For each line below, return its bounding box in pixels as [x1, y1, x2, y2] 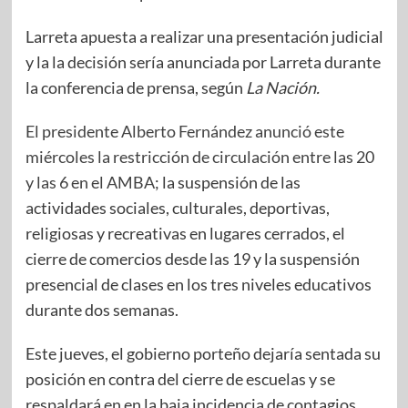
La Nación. [245, 76, 320, 97]
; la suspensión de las [154, 171, 301, 192]
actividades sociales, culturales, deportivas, [25, 197, 330, 218]
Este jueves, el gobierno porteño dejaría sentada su [25, 342, 381, 363]
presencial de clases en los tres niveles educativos [25, 273, 372, 294]
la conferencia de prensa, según [25, 76, 246, 97]
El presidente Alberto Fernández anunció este [25, 120, 344, 141]
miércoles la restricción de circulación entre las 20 [25, 146, 374, 167]
